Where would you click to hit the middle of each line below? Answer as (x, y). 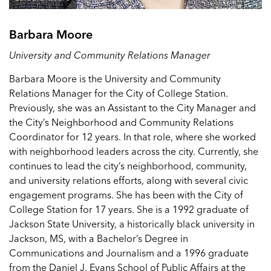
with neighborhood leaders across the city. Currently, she (134, 151)
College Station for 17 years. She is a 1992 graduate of (129, 209)
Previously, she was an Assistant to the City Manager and (132, 108)
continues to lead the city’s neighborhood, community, (128, 166)
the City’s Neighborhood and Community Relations (121, 122)
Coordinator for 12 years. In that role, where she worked (132, 137)
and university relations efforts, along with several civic (129, 180)
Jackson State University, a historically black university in (132, 224)
